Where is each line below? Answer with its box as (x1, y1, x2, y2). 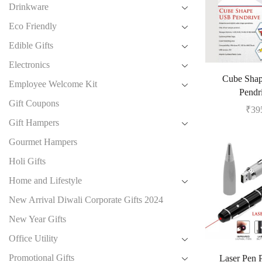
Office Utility (9, 233, 58, 244)
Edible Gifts (9, 40, 53, 51)
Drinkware (9, 2, 49, 12)
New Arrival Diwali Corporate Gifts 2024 (9, 195, 163, 205)
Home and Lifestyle (9, 175, 82, 186)
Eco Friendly (9, 21, 57, 32)
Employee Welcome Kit (9, 79, 97, 89)
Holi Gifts (9, 156, 46, 167)
